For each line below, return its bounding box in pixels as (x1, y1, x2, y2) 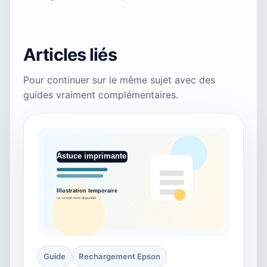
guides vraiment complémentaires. (23, 89, 178, 101)
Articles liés (23, 44, 117, 66)
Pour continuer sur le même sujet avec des (23, 74, 215, 86)
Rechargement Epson (79, 251, 160, 261)
